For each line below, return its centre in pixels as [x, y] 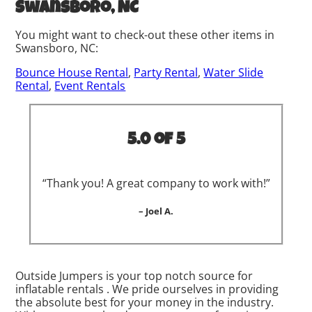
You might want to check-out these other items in [145, 34]
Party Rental [166, 72]
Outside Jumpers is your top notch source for [134, 275]
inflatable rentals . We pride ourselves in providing [147, 289]
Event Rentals [90, 85]
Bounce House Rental [72, 72]
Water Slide [234, 72]
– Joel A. [156, 211]
